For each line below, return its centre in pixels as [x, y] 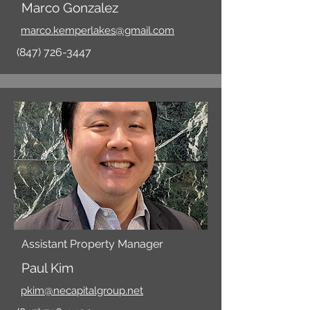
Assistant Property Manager [92, 244]
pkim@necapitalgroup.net [82, 291]
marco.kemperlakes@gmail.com [98, 30]
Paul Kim [47, 268]
